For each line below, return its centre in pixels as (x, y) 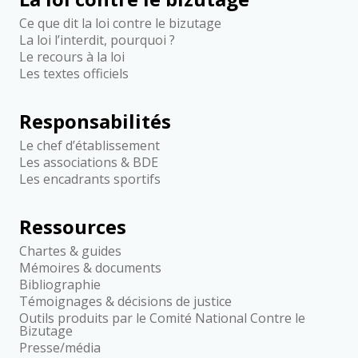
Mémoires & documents (91, 268)
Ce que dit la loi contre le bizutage (121, 23)
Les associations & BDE (89, 162)
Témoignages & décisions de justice (126, 301)
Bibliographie (60, 284)
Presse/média (60, 348)
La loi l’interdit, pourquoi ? (97, 40)
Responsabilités (95, 121)
